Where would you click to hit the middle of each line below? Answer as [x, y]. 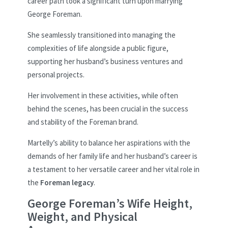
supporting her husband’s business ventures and [105, 61]
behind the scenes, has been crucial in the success [108, 108]
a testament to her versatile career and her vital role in [113, 169]
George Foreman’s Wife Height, [110, 203]
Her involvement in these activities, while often [103, 95]
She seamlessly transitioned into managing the [102, 35]
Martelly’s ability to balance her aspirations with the [109, 142]
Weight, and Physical [82, 216]
